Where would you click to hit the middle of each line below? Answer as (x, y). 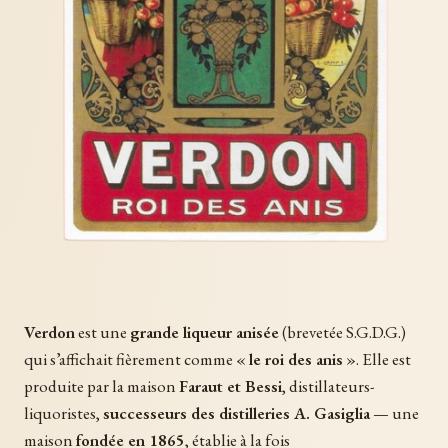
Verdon (49, 331)
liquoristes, (63, 412)
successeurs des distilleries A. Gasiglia (236, 412)
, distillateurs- (328, 385)
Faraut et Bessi (230, 385)
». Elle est (377, 358)
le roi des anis (296, 358)
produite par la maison (101, 385)
